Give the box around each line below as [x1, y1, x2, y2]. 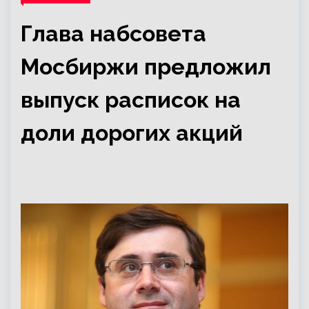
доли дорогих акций [21, 120, 243, 146]
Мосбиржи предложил [21, 54, 271, 79]
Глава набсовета [21, 21, 206, 46]
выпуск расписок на [21, 87, 241, 112]
